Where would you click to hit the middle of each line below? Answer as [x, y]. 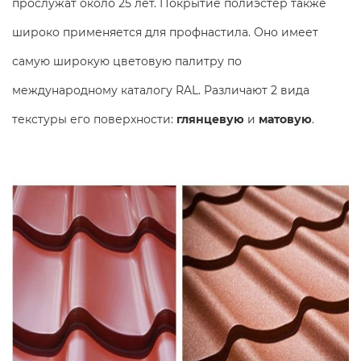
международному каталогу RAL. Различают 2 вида [161, 90]
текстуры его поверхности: [94, 119]
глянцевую [212, 119]
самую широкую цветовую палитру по [127, 61]
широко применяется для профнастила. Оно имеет [165, 32]
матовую [285, 119]
